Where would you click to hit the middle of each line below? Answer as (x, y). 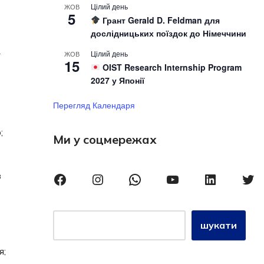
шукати (218, 225)
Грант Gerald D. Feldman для (160, 20)
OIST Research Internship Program (171, 67)
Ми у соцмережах (105, 139)
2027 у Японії (117, 80)
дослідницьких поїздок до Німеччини (168, 33)
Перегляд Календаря (94, 105)
